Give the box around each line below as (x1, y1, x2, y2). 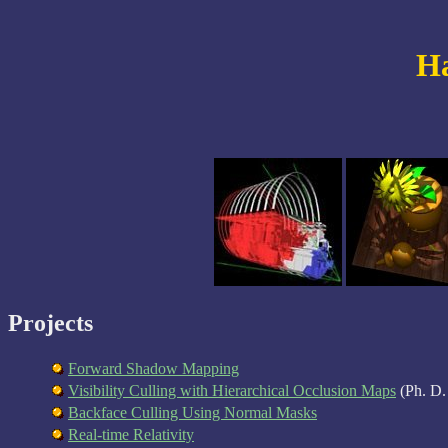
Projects (8, 309, 93, 336)
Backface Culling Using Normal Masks (68, 403, 317, 421)
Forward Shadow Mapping (68, 359, 239, 377)
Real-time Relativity (68, 425, 194, 443)
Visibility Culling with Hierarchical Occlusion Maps (68, 381, 396, 399)
